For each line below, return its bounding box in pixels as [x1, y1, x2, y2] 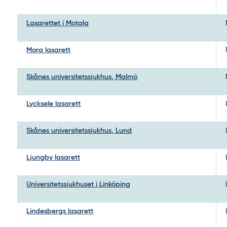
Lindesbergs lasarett [26, 207, 94, 215]
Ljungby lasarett [26, 154, 81, 161]
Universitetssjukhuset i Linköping [26, 180, 131, 188]
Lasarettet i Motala [26, 19, 89, 27]
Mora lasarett [26, 46, 71, 54]
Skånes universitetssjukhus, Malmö [26, 73, 138, 81]
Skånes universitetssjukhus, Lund [26, 127, 132, 134]
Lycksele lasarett [26, 100, 81, 107]
